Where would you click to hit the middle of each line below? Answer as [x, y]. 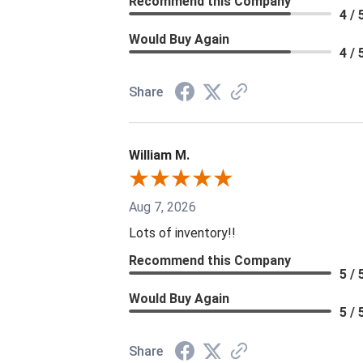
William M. [159, 155]
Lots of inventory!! [182, 233]
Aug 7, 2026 [162, 207]
